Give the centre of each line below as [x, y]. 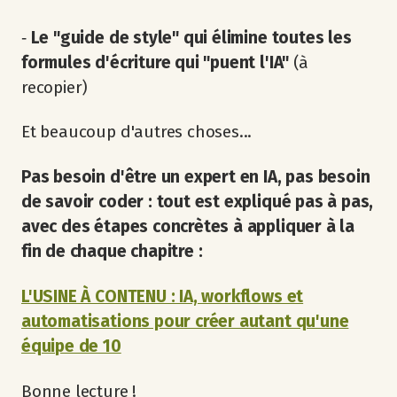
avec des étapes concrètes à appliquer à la [188, 227]
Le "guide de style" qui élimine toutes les [191, 37]
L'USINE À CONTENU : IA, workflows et [163, 296]
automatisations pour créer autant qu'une [185, 321]
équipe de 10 [71, 346]
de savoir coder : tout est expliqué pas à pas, [198, 202]
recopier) [55, 87]
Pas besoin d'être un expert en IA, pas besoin [196, 177]
